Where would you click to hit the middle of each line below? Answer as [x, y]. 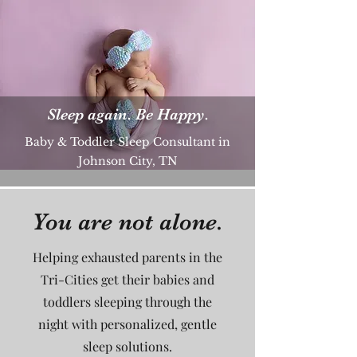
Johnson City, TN [127, 161]
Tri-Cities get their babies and [127, 279]
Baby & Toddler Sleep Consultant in [127, 141]
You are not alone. [127, 221]
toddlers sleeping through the [127, 301]
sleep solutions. [127, 346]
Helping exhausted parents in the [127, 257]
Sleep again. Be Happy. [127, 114]
